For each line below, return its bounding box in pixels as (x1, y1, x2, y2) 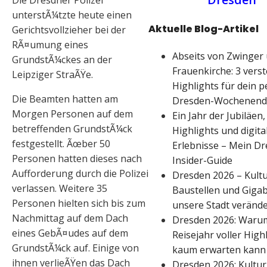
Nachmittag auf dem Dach (12, 212, 128, 225)
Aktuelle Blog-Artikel (148, 22, 259, 36)
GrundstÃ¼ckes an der (12, 53, 112, 67)
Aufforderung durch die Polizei (12, 167, 148, 181)
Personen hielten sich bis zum (12, 197, 145, 210)
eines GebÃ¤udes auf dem (12, 226, 128, 240)
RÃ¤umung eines (12, 38, 88, 52)
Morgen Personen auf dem (12, 107, 133, 121)
